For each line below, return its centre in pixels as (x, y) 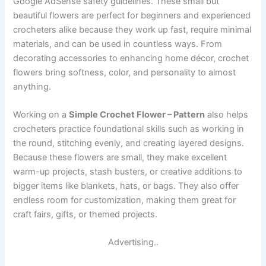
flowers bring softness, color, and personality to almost (125, 72)
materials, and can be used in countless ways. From (118, 44)
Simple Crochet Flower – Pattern (137, 114)
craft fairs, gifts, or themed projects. (85, 214)
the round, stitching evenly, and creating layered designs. (129, 143)
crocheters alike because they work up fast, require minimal (132, 29)
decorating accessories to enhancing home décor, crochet (131, 58)
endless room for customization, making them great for (125, 200)
